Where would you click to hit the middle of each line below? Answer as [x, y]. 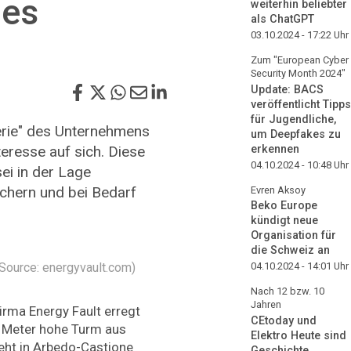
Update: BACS [287, 89]
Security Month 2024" [298, 73]
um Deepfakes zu [296, 134]
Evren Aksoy [278, 190]
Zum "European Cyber [300, 60]
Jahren [266, 305]
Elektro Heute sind [299, 336]
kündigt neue [284, 221]
